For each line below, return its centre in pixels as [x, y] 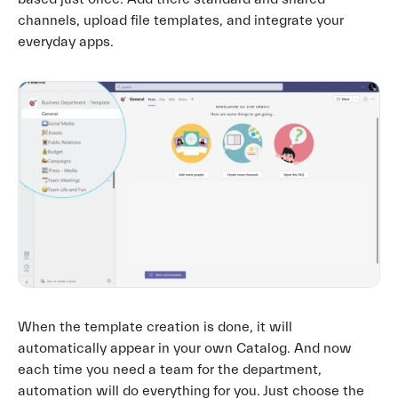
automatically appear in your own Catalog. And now [185, 349]
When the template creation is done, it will [155, 327]
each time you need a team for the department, [170, 370]
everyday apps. [66, 42]
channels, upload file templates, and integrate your [181, 21]
